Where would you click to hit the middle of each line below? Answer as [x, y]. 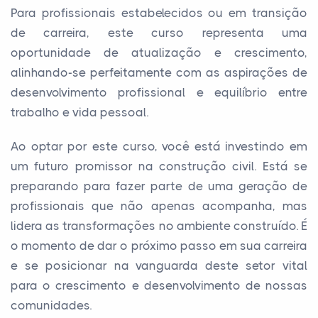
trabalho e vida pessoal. [79, 112]
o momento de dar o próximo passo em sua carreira [159, 246]
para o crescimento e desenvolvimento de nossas [159, 285]
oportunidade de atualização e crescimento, [159, 53]
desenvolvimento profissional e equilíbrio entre [159, 92]
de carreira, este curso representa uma [159, 33]
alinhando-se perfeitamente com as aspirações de [159, 72]
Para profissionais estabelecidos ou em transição [159, 13]
